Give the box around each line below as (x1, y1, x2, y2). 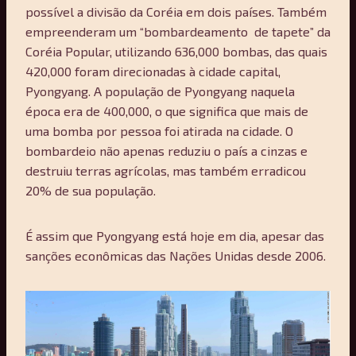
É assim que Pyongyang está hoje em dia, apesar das (25, 227, 324, 243)
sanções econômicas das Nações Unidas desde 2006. (25, 247, 326, 263)
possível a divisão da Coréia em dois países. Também (25, 3, 327, 19)
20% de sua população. (25, 182, 156, 198)
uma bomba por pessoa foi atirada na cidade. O (25, 122, 293, 138)
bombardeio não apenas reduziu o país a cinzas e (25, 142, 308, 158)
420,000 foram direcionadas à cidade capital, (25, 63, 281, 79)
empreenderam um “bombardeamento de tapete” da (25, 23, 331, 39)
